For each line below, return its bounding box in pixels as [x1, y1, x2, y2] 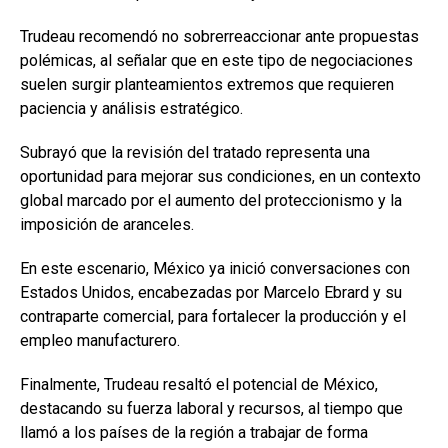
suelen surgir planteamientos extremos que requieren [20, 75, 394, 95]
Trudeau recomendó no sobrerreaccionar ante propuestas [20, 27, 419, 47]
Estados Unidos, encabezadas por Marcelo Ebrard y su [20, 283, 402, 303]
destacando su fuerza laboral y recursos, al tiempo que [20, 399, 403, 419]
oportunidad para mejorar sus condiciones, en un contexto [20, 167, 421, 187]
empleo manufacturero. [20, 331, 180, 351]
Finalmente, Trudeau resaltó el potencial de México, [20, 375, 378, 395]
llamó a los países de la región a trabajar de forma [20, 423, 368, 443]
